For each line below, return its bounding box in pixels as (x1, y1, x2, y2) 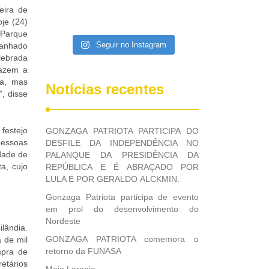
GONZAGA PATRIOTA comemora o (46, 234, 199, 244)
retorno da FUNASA (46, 246, 121, 256)
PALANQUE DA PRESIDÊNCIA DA (46, 150, 199, 160)
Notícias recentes (46, 81, 164, 97)
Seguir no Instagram (95, 40, 166, 49)
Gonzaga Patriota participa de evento (46, 192, 199, 202)
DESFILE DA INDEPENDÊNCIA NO (46, 138, 199, 148)
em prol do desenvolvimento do (46, 204, 199, 214)
